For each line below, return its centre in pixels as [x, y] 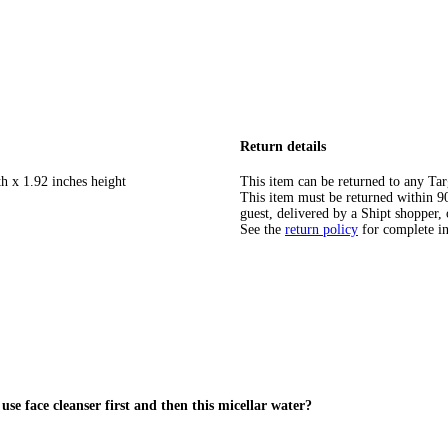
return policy [321, 229]
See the [260, 229]
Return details [283, 147]
